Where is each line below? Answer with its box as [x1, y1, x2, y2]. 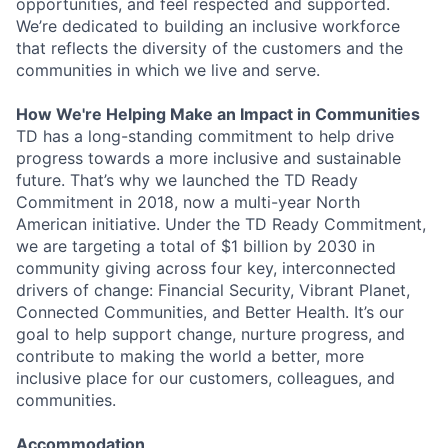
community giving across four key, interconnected [16, 258, 396, 279]
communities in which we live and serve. [16, 60, 320, 81]
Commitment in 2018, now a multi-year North [16, 192, 360, 213]
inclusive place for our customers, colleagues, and [16, 368, 395, 389]
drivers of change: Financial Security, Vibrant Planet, [16, 280, 410, 301]
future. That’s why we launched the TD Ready [16, 170, 358, 191]
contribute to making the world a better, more [16, 346, 364, 367]
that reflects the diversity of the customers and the [16, 38, 403, 59]
